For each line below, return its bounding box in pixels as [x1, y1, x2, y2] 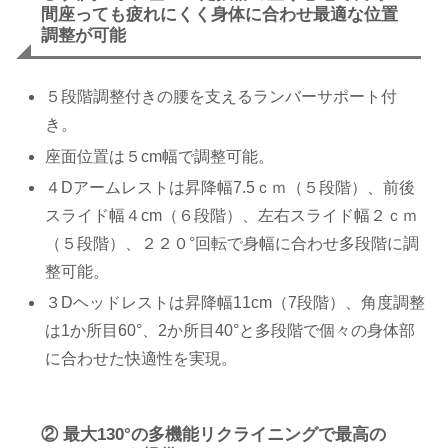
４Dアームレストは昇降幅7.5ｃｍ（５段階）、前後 [45, 178, 416, 196]
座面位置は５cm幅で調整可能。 [45, 147, 275, 165]
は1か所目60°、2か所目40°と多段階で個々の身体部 [45, 321, 416, 339]
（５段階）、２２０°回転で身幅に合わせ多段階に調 [45, 234, 420, 252]
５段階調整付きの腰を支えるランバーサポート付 [45, 88, 398, 106]
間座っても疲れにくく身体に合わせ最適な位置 [41, 4, 398, 24]
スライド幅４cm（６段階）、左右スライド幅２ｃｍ [45, 206, 419, 224]
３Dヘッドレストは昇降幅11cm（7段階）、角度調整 [45, 293, 426, 311]
